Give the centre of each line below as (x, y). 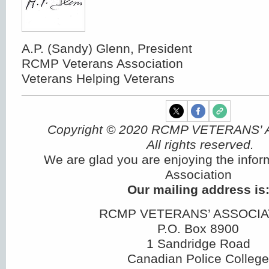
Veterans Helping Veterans (98, 78)
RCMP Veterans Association (102, 63)
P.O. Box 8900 (198, 228)
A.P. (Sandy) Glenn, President (107, 48)
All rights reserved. (198, 144)
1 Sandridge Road (198, 243)
